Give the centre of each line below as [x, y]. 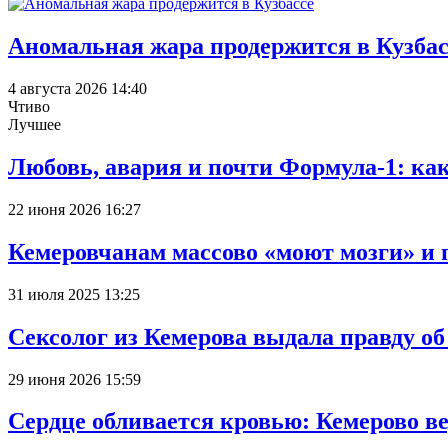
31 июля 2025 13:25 [74, 294]
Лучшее [34, 125]
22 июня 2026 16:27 [74, 209]
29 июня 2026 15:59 [74, 379]
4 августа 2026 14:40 [77, 89]
